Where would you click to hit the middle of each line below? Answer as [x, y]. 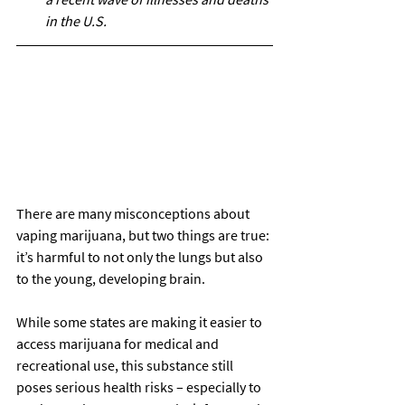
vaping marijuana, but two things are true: [144, 235]
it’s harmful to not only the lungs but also [141, 256]
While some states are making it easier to [141, 321]
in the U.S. [76, 21]
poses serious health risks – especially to [140, 386]
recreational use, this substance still [126, 365]
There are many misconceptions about [134, 213]
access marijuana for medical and [119, 343]
